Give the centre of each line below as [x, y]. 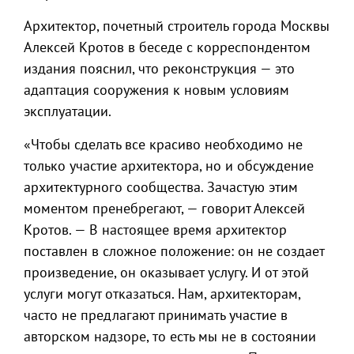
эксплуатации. [68, 111]
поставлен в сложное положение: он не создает [174, 251]
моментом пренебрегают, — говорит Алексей [164, 208]
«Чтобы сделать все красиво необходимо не [163, 144]
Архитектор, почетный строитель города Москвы [177, 26]
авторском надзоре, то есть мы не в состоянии [170, 336]
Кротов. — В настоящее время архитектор [155, 230]
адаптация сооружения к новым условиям [156, 90]
